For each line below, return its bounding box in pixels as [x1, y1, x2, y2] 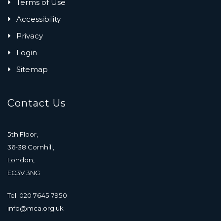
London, [7, 155, 35, 164]
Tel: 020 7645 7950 [7, 191, 67, 199]
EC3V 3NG [7, 168, 40, 177]
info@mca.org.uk [7, 204, 64, 212]
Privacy [16, 31, 43, 40]
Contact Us [7, 97, 66, 109]
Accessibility [16, 14, 61, 24]
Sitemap [16, 64, 48, 74]
